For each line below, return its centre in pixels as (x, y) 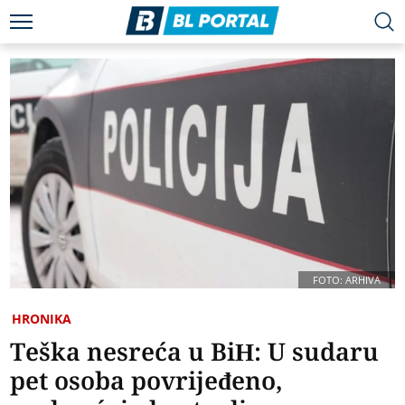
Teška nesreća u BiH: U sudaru (195, 352)
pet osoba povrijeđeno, (146, 381)
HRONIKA (42, 319)
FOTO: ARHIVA (346, 280)
